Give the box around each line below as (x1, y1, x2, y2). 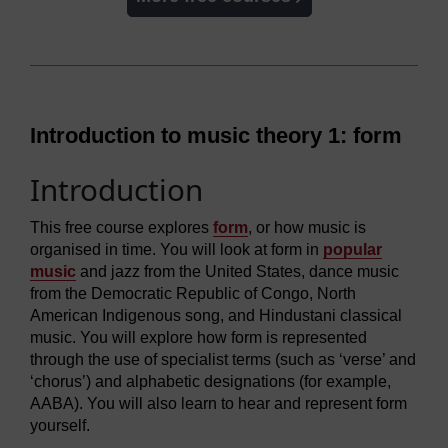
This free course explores (30, 218, 213, 236)
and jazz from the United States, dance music (76, 262, 399, 280)
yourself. (30, 416, 90, 434)
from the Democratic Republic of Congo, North (30, 284, 356, 302)
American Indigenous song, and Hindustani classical (30, 306, 402, 324)
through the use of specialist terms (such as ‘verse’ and (30, 350, 416, 368)
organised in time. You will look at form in (30, 240, 323, 258)
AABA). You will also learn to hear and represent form (30, 394, 407, 412)
